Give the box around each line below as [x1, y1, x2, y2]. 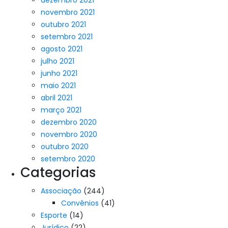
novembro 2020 [41, 129, 97, 139]
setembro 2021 [41, 32, 93, 42]
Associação [41, 186, 81, 196]
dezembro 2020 [41, 117, 97, 127]
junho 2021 [41, 68, 77, 78]
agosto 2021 [41, 44, 82, 54]
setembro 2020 [41, 154, 95, 164]
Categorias [20, 163, 96, 182]
